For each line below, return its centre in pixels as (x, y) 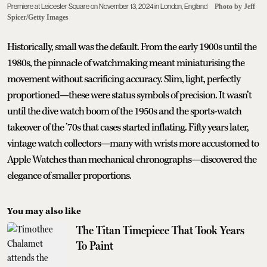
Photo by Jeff (235, 6)
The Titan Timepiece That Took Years (160, 230)
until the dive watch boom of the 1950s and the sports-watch (124, 111)
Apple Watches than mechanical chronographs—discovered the (132, 159)
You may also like (44, 211)
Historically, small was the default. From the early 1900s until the (132, 47)
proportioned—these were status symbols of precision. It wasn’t (129, 95)
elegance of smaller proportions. (69, 176)
